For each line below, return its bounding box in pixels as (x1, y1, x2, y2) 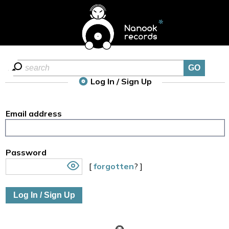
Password (6, 147, 47, 157)
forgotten (94, 161, 134, 171)
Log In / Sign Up (88, 76, 152, 86)
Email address (6, 108, 62, 119)
